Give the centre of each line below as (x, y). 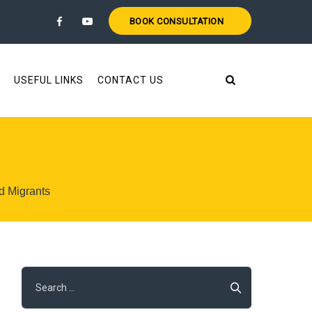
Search (37, 275)
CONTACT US (130, 80)
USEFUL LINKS (48, 80)
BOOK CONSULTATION (176, 21)
